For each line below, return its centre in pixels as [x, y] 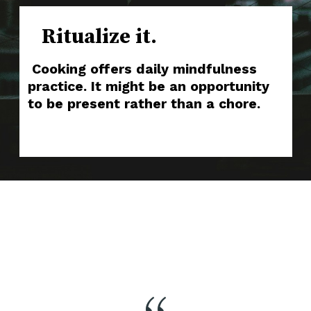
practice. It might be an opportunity [149, 87]
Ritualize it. [97, 37]
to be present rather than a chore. [144, 104]
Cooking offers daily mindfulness [143, 69]
